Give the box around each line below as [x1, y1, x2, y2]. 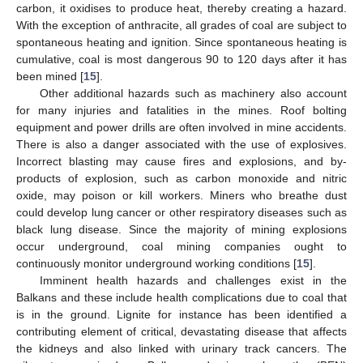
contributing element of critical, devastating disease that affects [16, 324, 347, 338]
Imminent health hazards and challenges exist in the [39, 273, 347, 287]
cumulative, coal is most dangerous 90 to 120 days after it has [16, 52, 347, 66]
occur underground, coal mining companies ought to [16, 239, 347, 253]
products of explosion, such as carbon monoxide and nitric [16, 171, 347, 185]
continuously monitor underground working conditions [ [16, 256, 297, 270]
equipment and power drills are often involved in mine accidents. [16, 120, 347, 134]
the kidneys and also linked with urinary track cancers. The [16, 341, 347, 355]
